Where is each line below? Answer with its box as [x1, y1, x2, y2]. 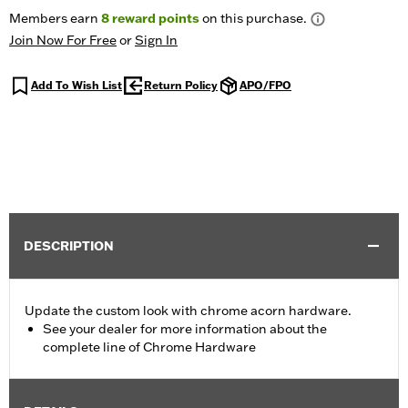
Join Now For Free [9, 32, 117, 49]
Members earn [9, 10, 101, 27]
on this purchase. [199, 10, 307, 27]
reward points [109, 10, 199, 27]
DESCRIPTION [24, 238, 114, 255]
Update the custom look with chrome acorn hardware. [25, 302, 352, 320]
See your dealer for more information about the [43, 321, 327, 338]
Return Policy [144, 78, 218, 93]
